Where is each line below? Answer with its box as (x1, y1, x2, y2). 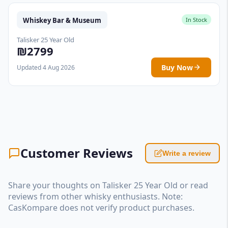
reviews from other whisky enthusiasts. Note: (8, 190, 183, 202)
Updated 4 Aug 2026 (17, 63, 75, 72)
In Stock (186, 16, 207, 24)
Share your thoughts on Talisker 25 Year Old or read (8, 179, 208, 191)
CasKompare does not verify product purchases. (8, 202, 194, 213)
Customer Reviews (20, 144, 133, 161)
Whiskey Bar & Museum (23, 15, 101, 25)
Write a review (162, 149, 211, 157)
